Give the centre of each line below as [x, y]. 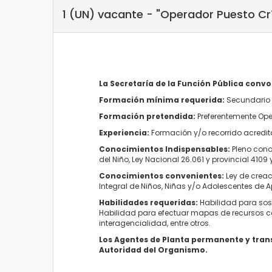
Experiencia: [124, 132]
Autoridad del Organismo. [153, 250]
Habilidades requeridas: [148, 202]
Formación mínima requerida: [162, 100]
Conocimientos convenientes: [161, 175]
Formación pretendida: [147, 116]
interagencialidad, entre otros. [155, 223]
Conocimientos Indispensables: [165, 149]
